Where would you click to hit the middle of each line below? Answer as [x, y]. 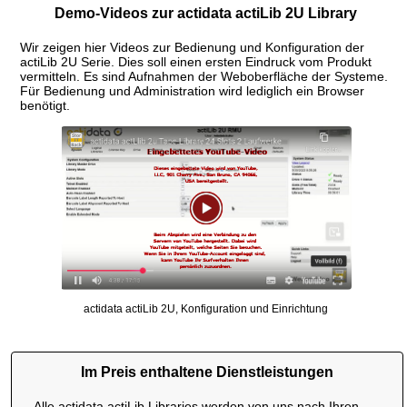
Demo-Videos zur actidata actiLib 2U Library [206, 13]
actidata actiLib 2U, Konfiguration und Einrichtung [206, 308]
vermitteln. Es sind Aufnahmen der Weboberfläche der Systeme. [204, 76]
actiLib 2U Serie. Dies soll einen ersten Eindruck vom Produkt [196, 61]
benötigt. [45, 105]
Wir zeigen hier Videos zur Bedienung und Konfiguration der [192, 47]
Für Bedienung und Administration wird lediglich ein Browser [192, 90]
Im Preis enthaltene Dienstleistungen [208, 372]
